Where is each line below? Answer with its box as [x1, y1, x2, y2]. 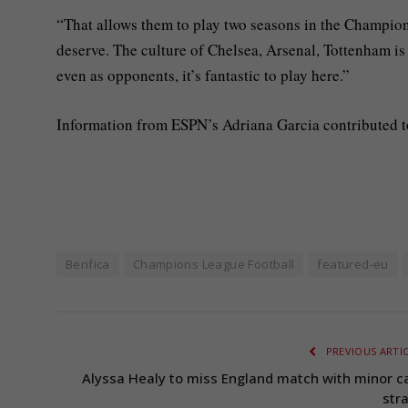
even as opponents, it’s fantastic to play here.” [56, 65, 350, 87]
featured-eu [317, 256, 389, 273]
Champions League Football [132, 256, 295, 273]
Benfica [66, 256, 110, 273]
